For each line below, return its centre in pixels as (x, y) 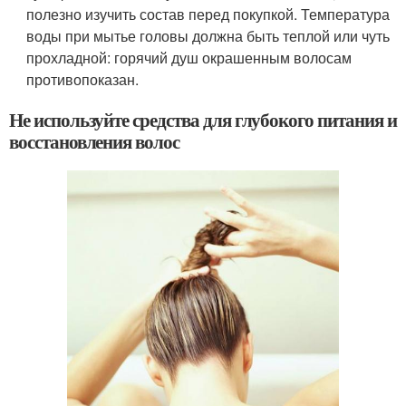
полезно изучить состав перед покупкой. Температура (208, 14)
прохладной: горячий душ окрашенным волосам (189, 58)
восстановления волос (94, 142)
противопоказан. (83, 80)
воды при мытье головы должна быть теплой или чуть (208, 36)
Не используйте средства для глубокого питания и (203, 120)
